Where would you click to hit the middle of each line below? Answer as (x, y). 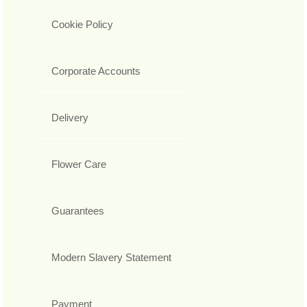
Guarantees (78, 211)
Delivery (70, 118)
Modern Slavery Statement (111, 258)
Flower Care (79, 164)
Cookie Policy (82, 25)
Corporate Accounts (96, 71)
